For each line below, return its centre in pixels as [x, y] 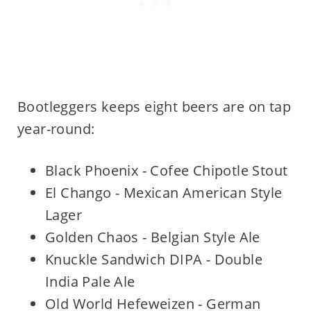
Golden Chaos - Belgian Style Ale [152, 237]
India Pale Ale [90, 282]
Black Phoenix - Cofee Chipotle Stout [166, 171]
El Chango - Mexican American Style [163, 193]
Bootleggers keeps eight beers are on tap [154, 107]
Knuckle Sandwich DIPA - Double [153, 260]
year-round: [56, 129]
